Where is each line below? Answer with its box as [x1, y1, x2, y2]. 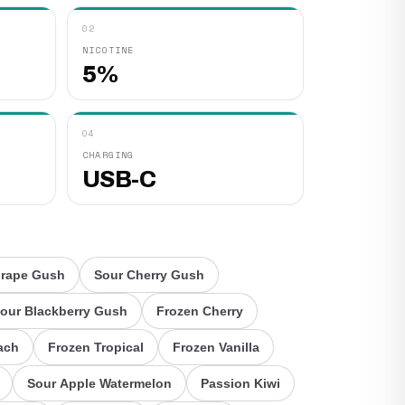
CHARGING [82, 148, 135, 162]
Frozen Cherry [156, 304, 243, 318]
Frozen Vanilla [173, 340, 259, 354]
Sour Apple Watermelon [27, 376, 172, 391]
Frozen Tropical [48, 340, 144, 354]
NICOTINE [82, 43, 135, 57]
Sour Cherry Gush [94, 268, 204, 282]
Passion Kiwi [201, 376, 280, 391]
